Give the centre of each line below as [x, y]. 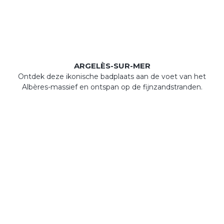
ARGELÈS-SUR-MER [112, 66]
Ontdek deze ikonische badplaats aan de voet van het [112, 76]
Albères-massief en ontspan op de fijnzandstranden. [112, 87]
